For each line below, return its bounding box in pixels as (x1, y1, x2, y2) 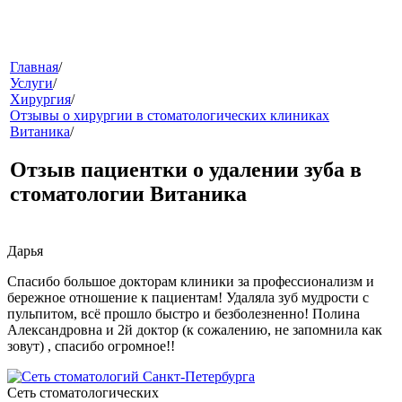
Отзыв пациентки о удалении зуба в (10, 157, 362, 181)
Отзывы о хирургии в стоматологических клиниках (10, 108, 329, 123)
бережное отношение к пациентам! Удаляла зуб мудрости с (7, 290, 369, 305)
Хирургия (10, 92, 71, 107)
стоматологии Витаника (10, 181, 247, 205)
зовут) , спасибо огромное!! (7, 338, 175, 354)
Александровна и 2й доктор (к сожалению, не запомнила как (7, 322, 382, 337)
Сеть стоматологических (7, 385, 159, 400)
